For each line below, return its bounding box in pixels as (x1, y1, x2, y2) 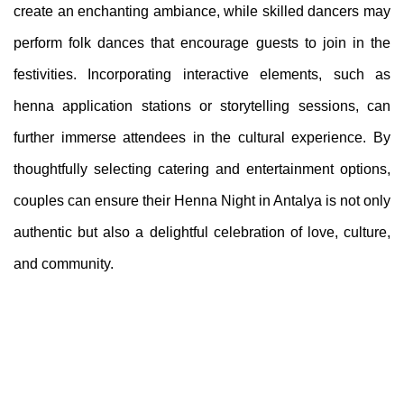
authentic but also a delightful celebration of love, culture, (14, 225, 390, 241)
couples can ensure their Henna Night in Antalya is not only (14, 193, 390, 209)
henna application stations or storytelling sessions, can (14, 98, 390, 115)
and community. (14, 256, 114, 272)
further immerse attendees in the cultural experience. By (14, 130, 390, 146)
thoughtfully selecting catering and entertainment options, (14, 161, 390, 178)
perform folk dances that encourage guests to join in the (14, 35, 390, 51)
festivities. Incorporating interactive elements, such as (14, 67, 390, 83)
